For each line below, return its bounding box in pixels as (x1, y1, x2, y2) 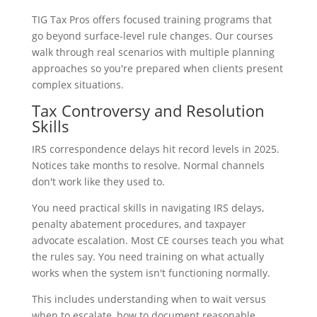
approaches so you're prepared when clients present (31, 61, 283, 75)
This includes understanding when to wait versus (31, 292, 266, 306)
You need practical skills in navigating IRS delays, (31, 200, 264, 214)
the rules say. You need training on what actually (31, 249, 264, 263)
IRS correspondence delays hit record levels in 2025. (31, 142, 279, 156)
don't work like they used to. (31, 174, 165, 188)
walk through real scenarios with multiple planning (31, 45, 275, 59)
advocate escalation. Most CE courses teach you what (31, 233, 284, 247)
